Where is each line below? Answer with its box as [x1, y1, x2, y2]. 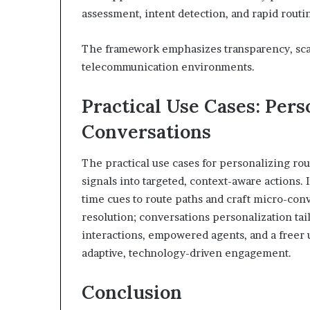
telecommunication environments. [82, 60, 255, 74]
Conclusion [82, 280, 182, 304]
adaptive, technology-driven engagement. [82, 246, 291, 259]
